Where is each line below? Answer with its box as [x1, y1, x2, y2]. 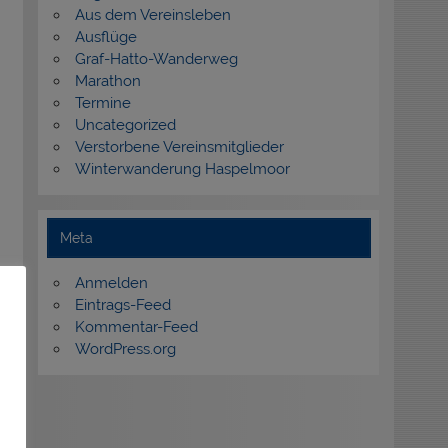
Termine [74, 93, 131, 112]
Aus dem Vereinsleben [74, 5, 231, 24]
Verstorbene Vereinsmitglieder [74, 137, 284, 156]
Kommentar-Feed [74, 317, 198, 336]
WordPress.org [74, 339, 176, 358]
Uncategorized [74, 115, 176, 134]
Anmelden [74, 273, 148, 292]
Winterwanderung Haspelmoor [74, 159, 290, 178]
